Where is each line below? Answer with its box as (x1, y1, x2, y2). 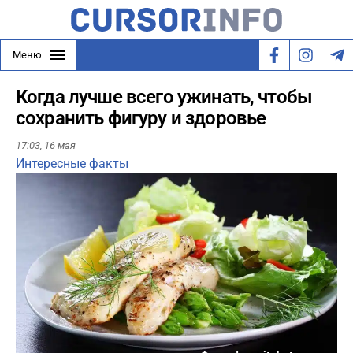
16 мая (44, 139, 76, 152)
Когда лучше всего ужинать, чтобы (16, 86, 313, 108)
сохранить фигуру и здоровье (16, 107, 266, 129)
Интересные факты (16, 156, 128, 172)
